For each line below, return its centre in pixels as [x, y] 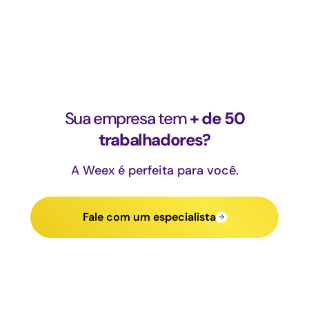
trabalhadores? [154, 140]
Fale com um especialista [149, 217]
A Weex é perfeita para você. [154, 171]
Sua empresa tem [127, 119]
